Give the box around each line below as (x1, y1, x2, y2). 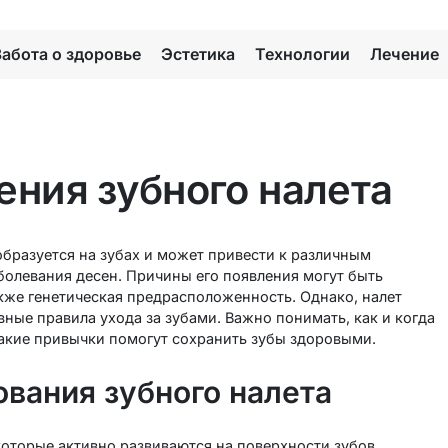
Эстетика (161, 44, 235, 64)
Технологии (255, 44, 350, 64)
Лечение (370, 44, 439, 64)
